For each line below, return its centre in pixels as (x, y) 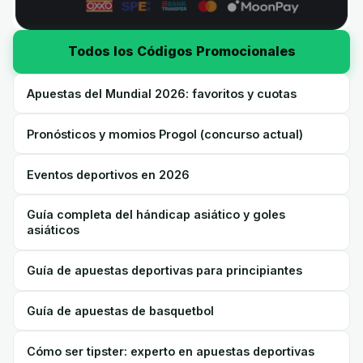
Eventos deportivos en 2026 (108, 174)
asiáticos (53, 230)
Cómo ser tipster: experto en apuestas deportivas (171, 351)
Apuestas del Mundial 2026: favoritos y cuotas (162, 94)
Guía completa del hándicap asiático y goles (156, 215)
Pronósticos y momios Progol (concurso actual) (165, 134)
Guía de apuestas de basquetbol (120, 310)
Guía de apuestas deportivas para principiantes (164, 271)
